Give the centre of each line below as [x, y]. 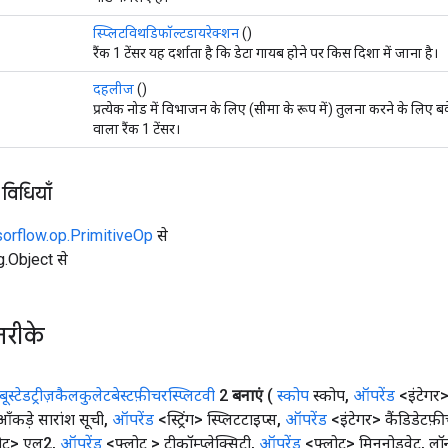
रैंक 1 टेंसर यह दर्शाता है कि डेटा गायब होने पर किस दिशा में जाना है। [265, 52]
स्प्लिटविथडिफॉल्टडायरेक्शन [166, 32]
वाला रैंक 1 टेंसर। [136, 128]
